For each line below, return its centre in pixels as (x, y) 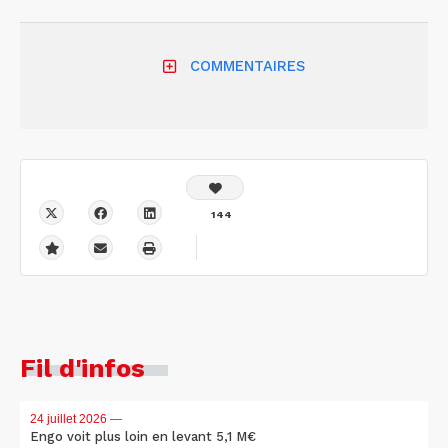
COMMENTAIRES (247, 66)
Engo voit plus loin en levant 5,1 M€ (143, 437)
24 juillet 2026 (68, 419)
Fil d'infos (82, 368)
